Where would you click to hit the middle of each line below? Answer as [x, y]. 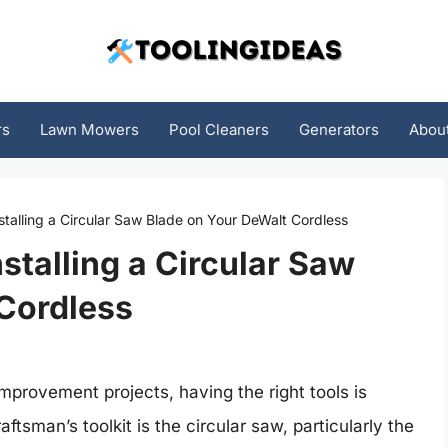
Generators [338, 129]
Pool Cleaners [218, 129]
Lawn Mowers [89, 129]
